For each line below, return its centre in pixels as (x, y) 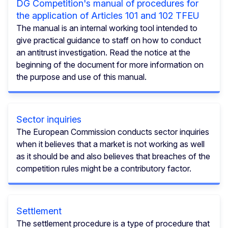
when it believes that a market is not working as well (110, 144)
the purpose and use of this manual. (81, 77)
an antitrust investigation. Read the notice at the (103, 52)
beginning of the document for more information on (110, 64)
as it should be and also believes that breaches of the (113, 156)
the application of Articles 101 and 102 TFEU (108, 15)
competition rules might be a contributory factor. (104, 168)
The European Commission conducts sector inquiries (113, 132)
